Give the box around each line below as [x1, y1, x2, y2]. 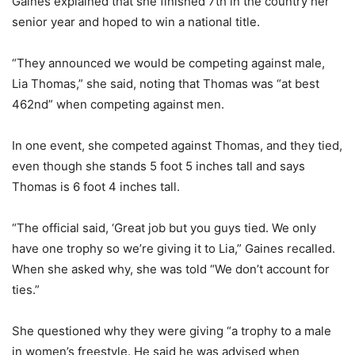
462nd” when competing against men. [12, 96, 224, 112]
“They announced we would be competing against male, [12, 55, 325, 71]
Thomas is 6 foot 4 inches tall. [12, 178, 180, 194]
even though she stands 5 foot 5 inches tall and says [12, 158, 305, 174]
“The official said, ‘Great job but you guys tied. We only [12, 219, 316, 235]
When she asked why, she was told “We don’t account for [12, 261, 330, 277]
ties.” [12, 281, 40, 297]
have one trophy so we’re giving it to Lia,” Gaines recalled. [12, 240, 335, 256]
